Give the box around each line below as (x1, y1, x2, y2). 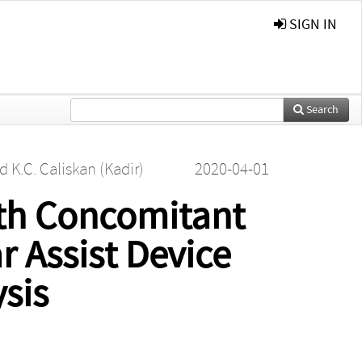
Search (304, 103, 339, 116)
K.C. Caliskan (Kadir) (11, 159, 144, 179)
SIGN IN (286, 16, 337, 33)
